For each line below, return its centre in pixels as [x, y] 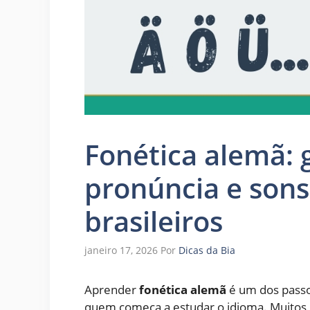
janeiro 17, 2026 [121, 250]
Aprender [112, 289]
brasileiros [154, 221]
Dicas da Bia [207, 250]
